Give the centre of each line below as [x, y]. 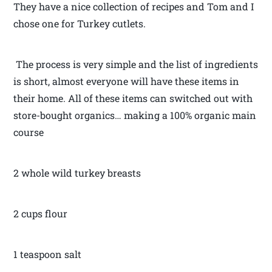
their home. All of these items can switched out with [133, 98]
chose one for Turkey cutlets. [80, 24]
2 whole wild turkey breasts [77, 173]
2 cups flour [41, 214]
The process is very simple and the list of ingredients [136, 64]
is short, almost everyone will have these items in [127, 81]
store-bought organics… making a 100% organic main [135, 115]
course [29, 132]
